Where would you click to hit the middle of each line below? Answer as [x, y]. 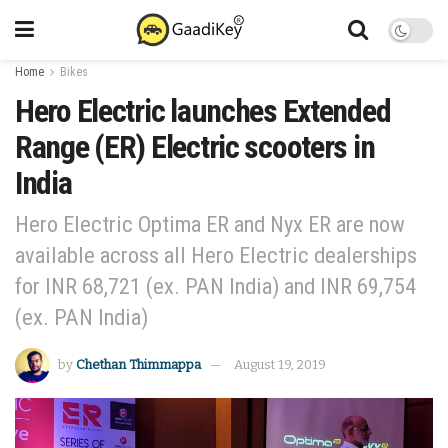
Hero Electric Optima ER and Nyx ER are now [210, 223]
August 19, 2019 [280, 364]
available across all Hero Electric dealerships [216, 254]
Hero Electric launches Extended [203, 111]
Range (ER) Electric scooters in [195, 147]
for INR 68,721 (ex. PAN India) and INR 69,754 [215, 285]
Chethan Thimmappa [138, 364]
